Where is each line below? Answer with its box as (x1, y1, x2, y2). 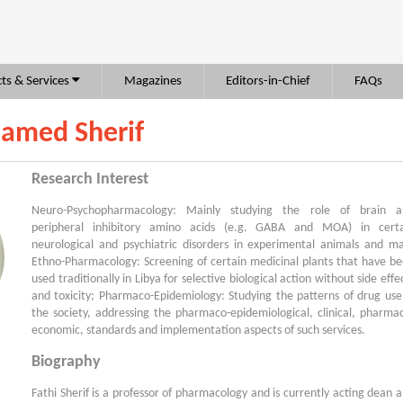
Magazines (124, 75, 182, 88)
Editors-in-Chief (226, 75, 310, 88)
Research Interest (31, 171, 148, 188)
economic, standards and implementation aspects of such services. (31, 324, 365, 337)
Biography (31, 354, 101, 371)
